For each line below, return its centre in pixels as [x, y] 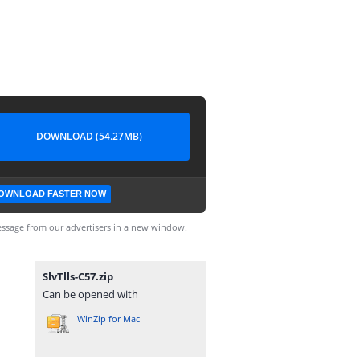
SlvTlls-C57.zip [78, 276]
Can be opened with [90, 294]
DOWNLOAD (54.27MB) [89, 136]
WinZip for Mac [108, 319]
